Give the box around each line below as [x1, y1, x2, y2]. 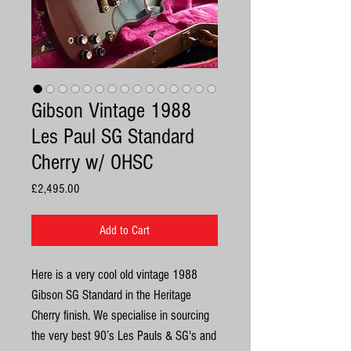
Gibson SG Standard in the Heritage [31, 288, 191, 302]
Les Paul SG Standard [31, 125, 194, 149]
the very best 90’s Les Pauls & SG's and [31, 328, 216, 343]
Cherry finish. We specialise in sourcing [31, 308, 209, 323]
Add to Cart [100, 223, 150, 237]
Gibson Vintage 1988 [31, 99, 191, 123]
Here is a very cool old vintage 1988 [31, 267, 197, 282]
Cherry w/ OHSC [31, 150, 153, 175]
